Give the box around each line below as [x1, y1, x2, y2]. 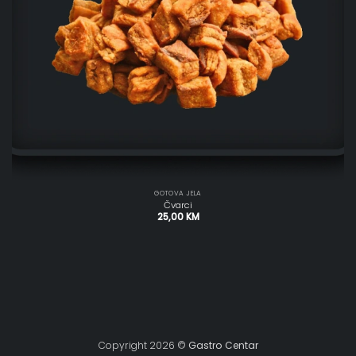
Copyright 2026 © [98, 338, 188, 352]
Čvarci [164, 199, 192, 212]
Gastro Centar [188, 338, 258, 352]
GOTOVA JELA [154, 188, 202, 198]
